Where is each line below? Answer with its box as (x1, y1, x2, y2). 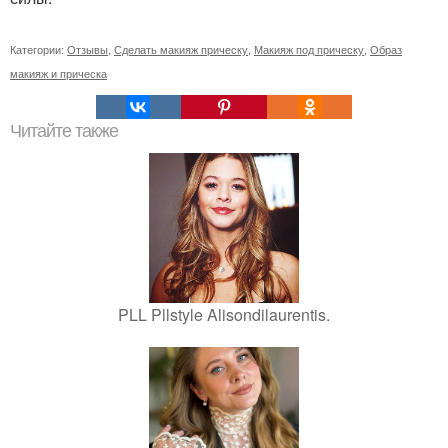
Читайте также (10, 120, 118, 141)
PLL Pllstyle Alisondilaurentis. (118, 302, 330, 326)
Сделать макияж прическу (114, 40, 248, 57)
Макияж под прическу (254, 40, 364, 57)
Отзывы (67, 40, 108, 57)
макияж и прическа (10, 64, 107, 81)
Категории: (10, 40, 67, 57)
